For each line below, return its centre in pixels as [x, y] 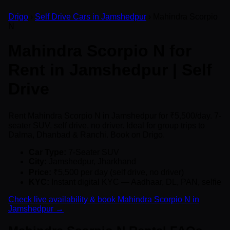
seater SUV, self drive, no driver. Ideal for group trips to [107, 125]
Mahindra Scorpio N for [100, 51]
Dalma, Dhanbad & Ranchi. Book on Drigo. [87, 135]
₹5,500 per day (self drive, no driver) [118, 172]
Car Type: [47, 152]
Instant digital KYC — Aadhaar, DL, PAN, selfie [135, 182]
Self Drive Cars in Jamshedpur [91, 17]
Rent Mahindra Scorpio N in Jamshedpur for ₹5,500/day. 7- [115, 116]
